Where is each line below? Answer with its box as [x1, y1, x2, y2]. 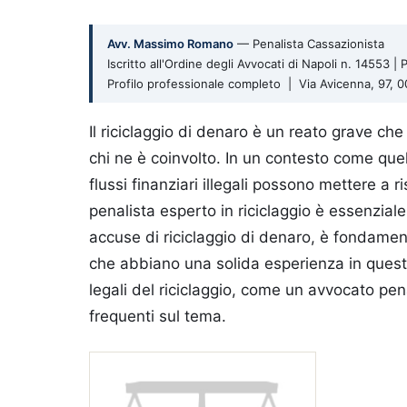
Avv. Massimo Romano [107, 36, 233, 51]
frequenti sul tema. [89, 307, 226, 325]
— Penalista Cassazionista [233, 36, 384, 51]
